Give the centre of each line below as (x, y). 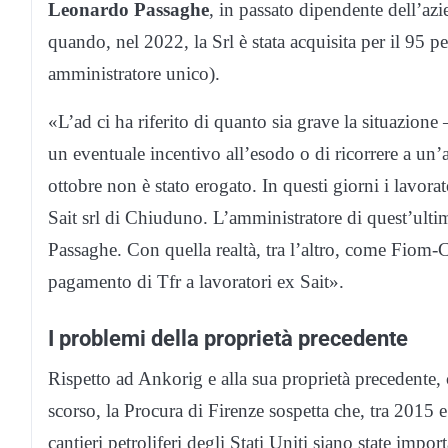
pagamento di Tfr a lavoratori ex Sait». (196, 281)
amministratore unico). (134, 73)
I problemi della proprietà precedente (228, 337)
